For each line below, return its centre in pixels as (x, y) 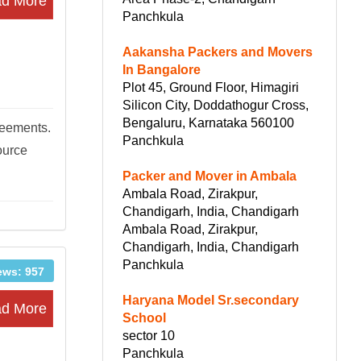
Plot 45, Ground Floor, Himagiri (211, 87)
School (144, 317)
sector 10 (149, 335)
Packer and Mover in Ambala (210, 176)
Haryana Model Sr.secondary (211, 300)
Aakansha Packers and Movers (218, 52)
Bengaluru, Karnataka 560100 (208, 122)
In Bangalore (162, 69)
